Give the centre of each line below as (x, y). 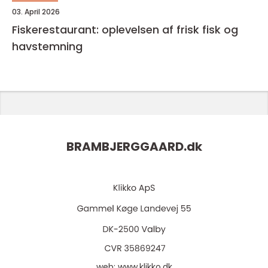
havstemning (47, 46)
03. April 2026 (36, 12)
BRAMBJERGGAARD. (126, 147)
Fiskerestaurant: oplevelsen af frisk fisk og (125, 30)
